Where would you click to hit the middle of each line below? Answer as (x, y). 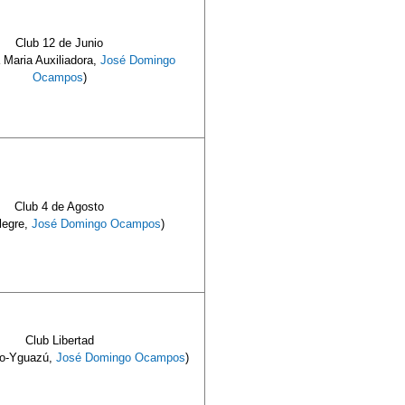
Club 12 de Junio (59, 42)
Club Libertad (59, 340)
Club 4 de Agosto (59, 206)
